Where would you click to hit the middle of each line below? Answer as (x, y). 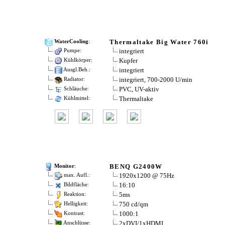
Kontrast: (74, 213)
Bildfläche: (76, 185)
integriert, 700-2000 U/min (156, 80)
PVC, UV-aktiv (139, 89)
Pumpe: (72, 51)
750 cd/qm (134, 204)
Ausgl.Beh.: (76, 70)
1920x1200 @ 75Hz (147, 176)
